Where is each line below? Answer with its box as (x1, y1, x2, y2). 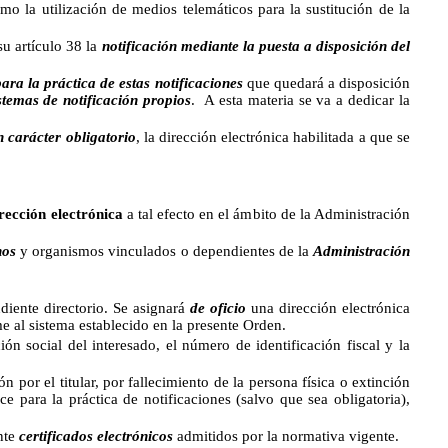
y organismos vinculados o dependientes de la (16, 243, 314, 259)
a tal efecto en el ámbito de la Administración (122, 206, 410, 222)
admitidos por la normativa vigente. (173, 428, 399, 444)
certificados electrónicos (19, 428, 173, 444)
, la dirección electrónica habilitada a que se (135, 129, 411, 145)
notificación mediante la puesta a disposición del (101, 38, 411, 54)
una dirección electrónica (246, 300, 411, 316)
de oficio (190, 300, 247, 316)
